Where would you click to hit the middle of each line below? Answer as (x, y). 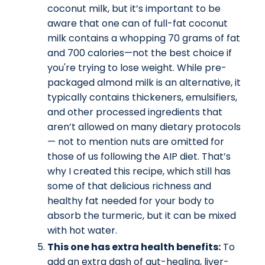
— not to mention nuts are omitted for (136, 141)
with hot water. (83, 230)
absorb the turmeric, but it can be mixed (142, 215)
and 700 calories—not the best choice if (140, 53)
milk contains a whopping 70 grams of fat (144, 38)
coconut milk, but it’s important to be (134, 8)
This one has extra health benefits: (134, 247)
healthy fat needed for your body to (131, 201)
